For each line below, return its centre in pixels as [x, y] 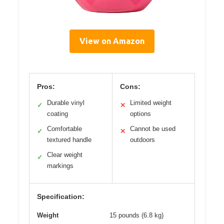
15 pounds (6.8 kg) [136, 215]
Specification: [61, 197]
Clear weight [65, 155]
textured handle [69, 140]
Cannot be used [152, 129]
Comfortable [64, 129]
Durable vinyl [66, 103]
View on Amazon [112, 41]
